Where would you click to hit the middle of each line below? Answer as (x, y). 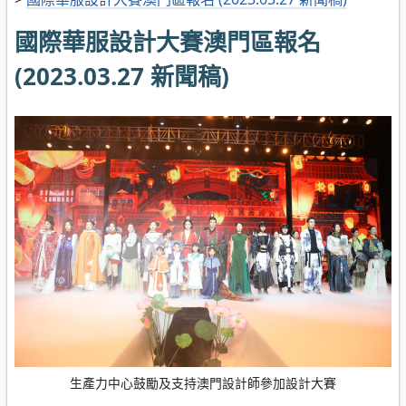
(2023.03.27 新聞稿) (122, 77)
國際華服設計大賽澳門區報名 (168, 42)
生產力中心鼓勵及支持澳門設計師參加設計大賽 (203, 383)
